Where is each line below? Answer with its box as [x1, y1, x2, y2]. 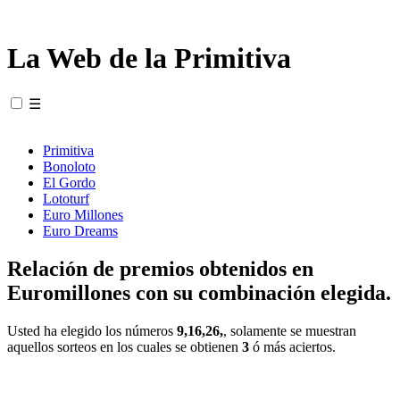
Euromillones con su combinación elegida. [7, 280, 391, 304]
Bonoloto [43, 158, 96, 174]
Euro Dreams [43, 222, 118, 238]
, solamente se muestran [223, 322, 356, 338]
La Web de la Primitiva [7, 42, 291, 75]
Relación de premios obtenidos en [7, 256, 313, 280]
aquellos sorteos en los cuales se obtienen [7, 338, 242, 354]
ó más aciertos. [249, 338, 336, 354]
